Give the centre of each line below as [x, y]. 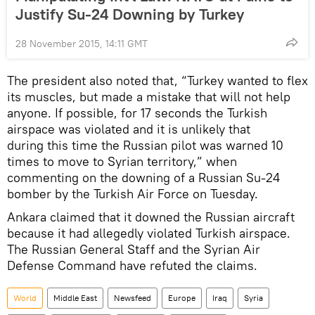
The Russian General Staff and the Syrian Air [134, 250]
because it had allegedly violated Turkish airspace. [149, 233]
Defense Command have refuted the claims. [132, 266]
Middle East [75, 298]
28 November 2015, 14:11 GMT [82, 44]
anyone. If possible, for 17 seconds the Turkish [137, 113]
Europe [182, 298]
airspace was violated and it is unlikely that [129, 129]
